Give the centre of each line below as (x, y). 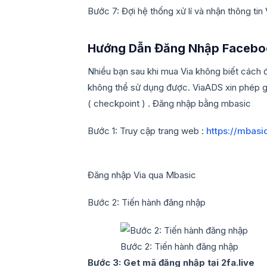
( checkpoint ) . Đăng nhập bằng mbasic (169, 103)
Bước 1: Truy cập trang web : (147, 131)
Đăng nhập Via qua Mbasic (142, 175)
